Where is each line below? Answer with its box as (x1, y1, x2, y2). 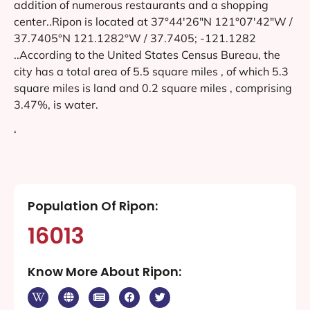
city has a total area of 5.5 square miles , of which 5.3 (14, 64, 289, 78)
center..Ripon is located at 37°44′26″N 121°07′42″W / (14, 14, 293, 28)
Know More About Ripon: (28, 262, 181, 280)
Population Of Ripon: (28, 197, 158, 215)
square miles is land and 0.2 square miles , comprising (14, 80, 292, 95)
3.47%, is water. (14, 97, 98, 111)
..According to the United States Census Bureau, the (14, 47, 280, 62)
